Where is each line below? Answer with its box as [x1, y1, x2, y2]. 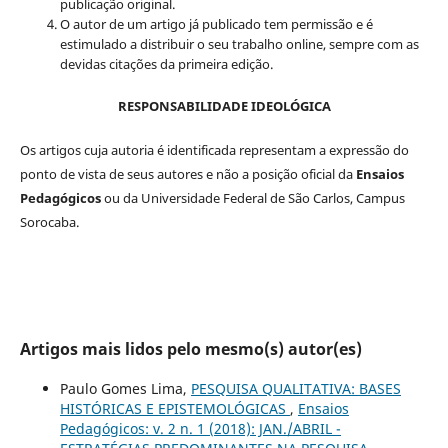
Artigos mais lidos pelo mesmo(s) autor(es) [19, 337, 362, 360]
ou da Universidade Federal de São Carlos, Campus [103, 188, 405, 207]
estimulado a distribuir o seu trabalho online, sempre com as [59, 34, 419, 53]
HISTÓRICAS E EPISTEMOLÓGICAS [59, 398, 290, 418]
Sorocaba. [19, 212, 79, 231]
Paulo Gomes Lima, [59, 378, 191, 398]
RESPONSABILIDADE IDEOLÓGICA [117, 96, 331, 115]
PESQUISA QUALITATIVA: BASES [190, 378, 401, 398]
